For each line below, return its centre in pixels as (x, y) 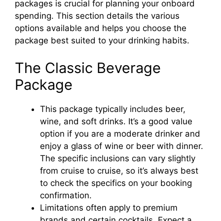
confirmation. (66, 195)
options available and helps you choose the (101, 28)
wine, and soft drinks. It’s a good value (116, 121)
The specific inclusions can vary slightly (118, 158)
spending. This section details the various (97, 16)
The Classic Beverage (88, 68)
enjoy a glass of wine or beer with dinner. (122, 146)
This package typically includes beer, (113, 109)
